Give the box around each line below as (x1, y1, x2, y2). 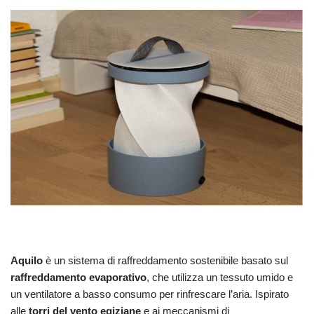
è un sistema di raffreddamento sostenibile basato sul (43, 254, 288, 267)
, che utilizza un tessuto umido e (146, 271, 293, 284)
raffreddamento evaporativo (11, 271, 146, 284)
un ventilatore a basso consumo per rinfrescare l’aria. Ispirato (11, 288, 289, 301)
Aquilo (11, 254, 43, 267)
